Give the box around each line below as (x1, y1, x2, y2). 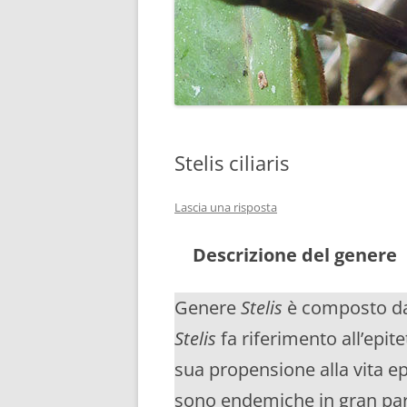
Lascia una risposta (174, 199, 277, 215)
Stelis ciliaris (174, 149, 289, 176)
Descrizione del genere (193, 243, 397, 267)
